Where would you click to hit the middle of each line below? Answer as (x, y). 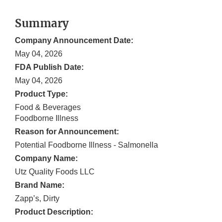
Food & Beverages (48, 108)
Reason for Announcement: (67, 132)
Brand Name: (40, 185)
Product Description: (54, 212)
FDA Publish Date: (49, 67)
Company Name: (46, 159)
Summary (42, 24)
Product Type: (41, 94)
